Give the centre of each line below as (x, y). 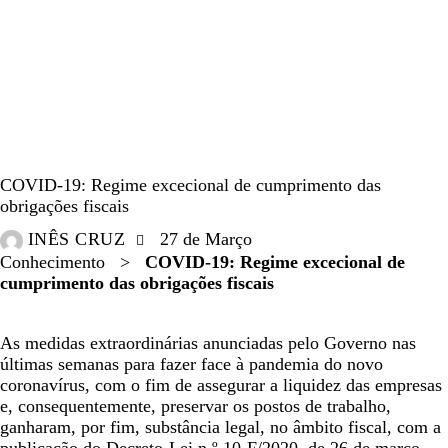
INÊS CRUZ (76, 239)
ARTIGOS (43, 148)
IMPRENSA (141, 148)
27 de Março (205, 239)
